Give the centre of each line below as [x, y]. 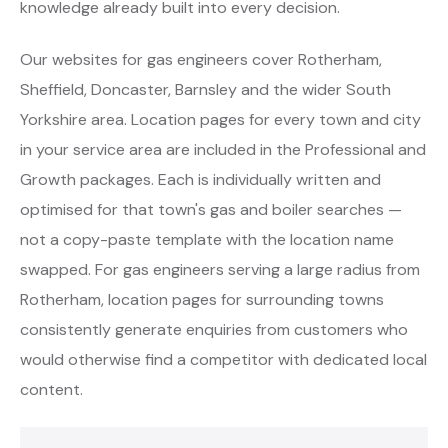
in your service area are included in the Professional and [223, 150]
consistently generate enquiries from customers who [214, 330]
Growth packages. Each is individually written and [200, 180]
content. [51, 390]
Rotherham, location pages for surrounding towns [202, 300]
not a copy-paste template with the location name [207, 240]
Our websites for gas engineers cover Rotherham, [201, 60]
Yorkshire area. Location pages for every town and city [220, 120]
